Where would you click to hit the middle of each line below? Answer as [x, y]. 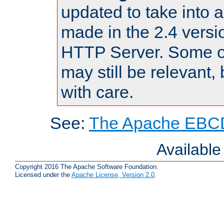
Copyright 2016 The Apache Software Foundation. [87, 166]
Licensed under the [43, 174]
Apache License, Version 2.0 [113, 174]
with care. [97, 92]
